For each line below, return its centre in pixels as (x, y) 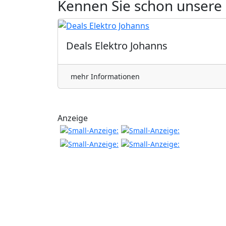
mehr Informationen (105, 76)
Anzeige (73, 118)
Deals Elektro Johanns (117, 45)
